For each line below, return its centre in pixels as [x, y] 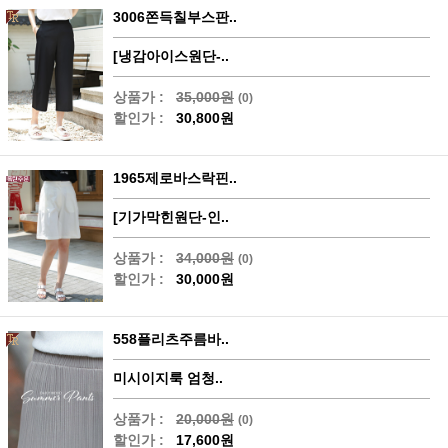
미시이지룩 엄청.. [168, 377]
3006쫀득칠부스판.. [175, 16]
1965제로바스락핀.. [175, 177]
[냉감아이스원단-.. [171, 55]
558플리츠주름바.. [171, 338]
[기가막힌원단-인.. [171, 216]
